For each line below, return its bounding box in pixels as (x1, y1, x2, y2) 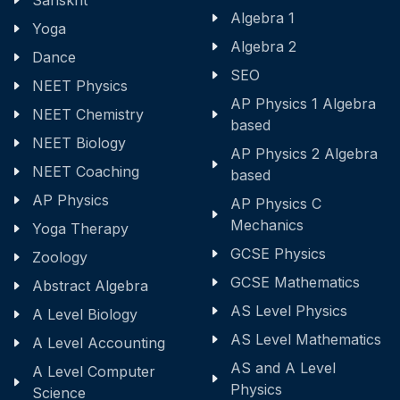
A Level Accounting (32, 334, 165, 353)
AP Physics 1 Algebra (230, 95, 376, 113)
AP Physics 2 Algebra (230, 145, 378, 163)
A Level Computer (32, 362, 155, 381)
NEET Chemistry (32, 105, 144, 124)
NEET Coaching (32, 162, 139, 181)
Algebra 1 (230, 9, 295, 28)
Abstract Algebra (32, 277, 148, 296)
